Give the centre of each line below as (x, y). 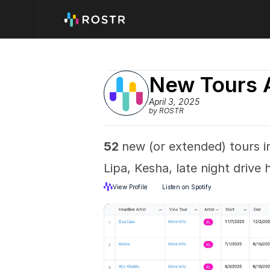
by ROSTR (166, 110)
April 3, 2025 (174, 101)
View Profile (130, 187)
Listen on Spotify (187, 187)
